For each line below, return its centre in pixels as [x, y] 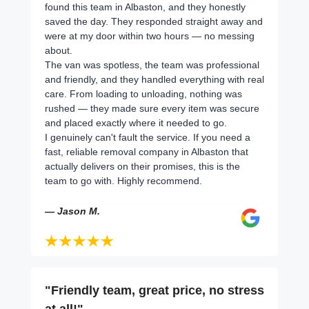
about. [59, 50]
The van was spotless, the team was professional [152, 64]
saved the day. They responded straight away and [154, 21]
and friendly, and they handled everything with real [154, 79]
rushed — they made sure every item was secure [152, 108]
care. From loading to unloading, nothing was [143, 93]
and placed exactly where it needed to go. [136, 122]
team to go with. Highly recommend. [123, 180]
